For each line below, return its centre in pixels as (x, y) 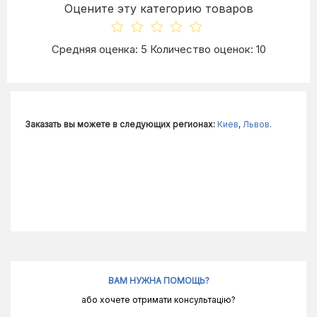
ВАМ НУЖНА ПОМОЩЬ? (158, 281)
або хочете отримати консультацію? (158, 300)
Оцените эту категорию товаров (158, 9)
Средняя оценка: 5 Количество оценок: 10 (158, 50)
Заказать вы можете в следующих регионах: (120, 125)
